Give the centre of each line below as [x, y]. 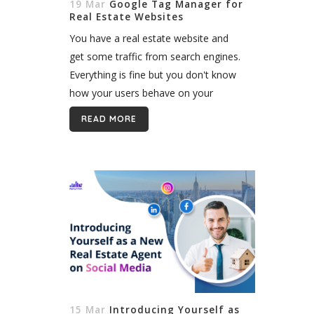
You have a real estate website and [149, 38]
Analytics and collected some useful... [153, 129]
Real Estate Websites [127, 16]
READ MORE [109, 118]
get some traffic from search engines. [155, 56]
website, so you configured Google [149, 111]
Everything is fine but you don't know [153, 74]
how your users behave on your [141, 93]
